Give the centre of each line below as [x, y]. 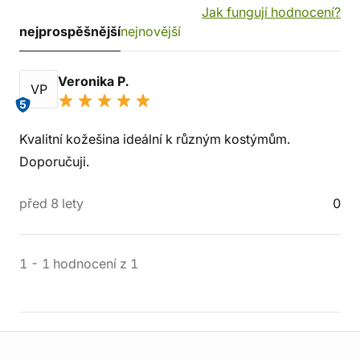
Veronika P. [95, 81]
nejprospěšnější [70, 31]
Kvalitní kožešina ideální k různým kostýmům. [155, 139]
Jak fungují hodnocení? [271, 12]
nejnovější [151, 31]
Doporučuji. [54, 162]
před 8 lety [51, 203]
